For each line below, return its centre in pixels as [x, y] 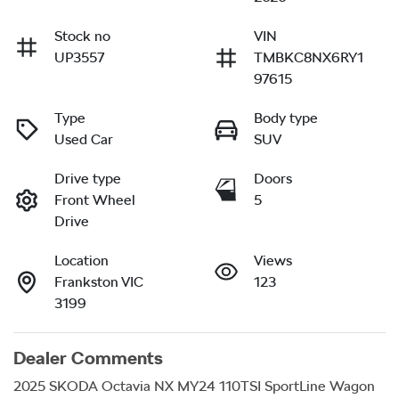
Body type [286, 118]
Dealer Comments [88, 358]
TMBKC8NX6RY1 [309, 57]
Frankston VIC [99, 281]
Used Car [84, 139]
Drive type [88, 178]
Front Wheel [95, 199]
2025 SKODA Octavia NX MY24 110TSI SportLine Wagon [194, 386]
